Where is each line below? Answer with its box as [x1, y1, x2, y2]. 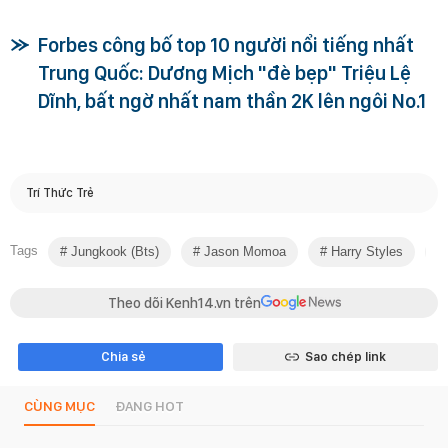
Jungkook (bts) [67, 243, 159, 259]
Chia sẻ [100, 348, 146, 364]
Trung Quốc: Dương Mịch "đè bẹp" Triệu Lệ [38, 60, 411, 85]
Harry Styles [327, 243, 403, 259]
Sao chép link [304, 348, 386, 364]
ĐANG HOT [115, 397, 184, 414]
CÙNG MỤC [24, 397, 95, 414]
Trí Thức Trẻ [26, 185, 94, 201]
